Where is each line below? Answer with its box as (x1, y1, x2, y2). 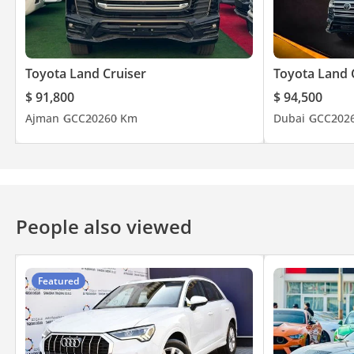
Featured (38, 273, 79, 288)
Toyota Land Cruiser (25, 64, 146, 82)
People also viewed (16, 213, 192, 239)
